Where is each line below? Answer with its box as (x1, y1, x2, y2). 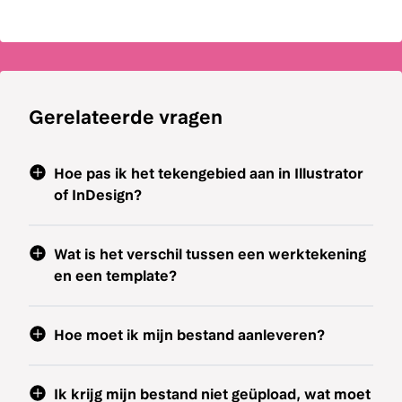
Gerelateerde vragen (29, 106, 223, 128)
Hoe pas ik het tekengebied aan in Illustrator (54, 165, 363, 182)
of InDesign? (54, 187, 142, 204)
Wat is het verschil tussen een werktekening (54, 246, 366, 263)
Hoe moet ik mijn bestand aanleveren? (54, 327, 325, 344)
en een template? (54, 267, 177, 284)
